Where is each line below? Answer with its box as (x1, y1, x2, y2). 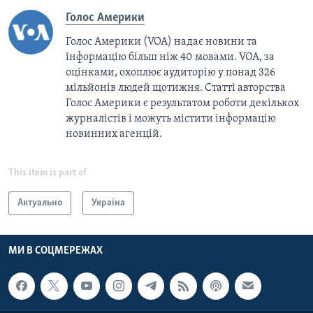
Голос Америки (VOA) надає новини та (66, 36, 257, 48)
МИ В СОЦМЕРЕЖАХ (8, 245, 103, 257)
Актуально (17, 198, 62, 209)
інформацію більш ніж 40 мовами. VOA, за (66, 52, 275, 64)
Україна (92, 198, 125, 209)
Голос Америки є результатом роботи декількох (66, 98, 299, 110)
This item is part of (8, 168, 87, 179)
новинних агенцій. (66, 129, 162, 140)
